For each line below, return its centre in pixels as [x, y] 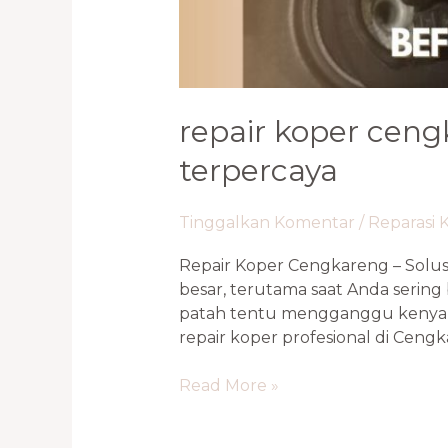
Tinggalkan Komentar [266, 223]
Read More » [228, 385]
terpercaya [258, 171]
